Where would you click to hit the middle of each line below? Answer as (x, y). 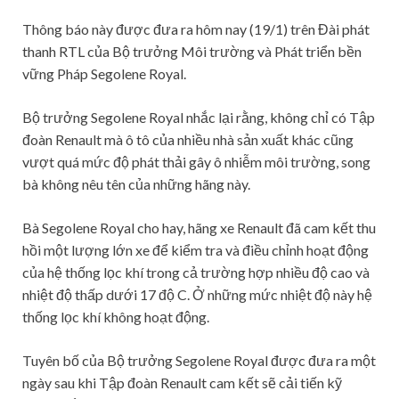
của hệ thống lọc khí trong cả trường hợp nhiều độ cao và (196, 272)
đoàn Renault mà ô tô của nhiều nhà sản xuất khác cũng (188, 139)
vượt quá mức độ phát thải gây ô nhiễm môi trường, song (196, 161)
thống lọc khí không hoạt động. (116, 316)
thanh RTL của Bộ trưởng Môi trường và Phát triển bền (192, 51)
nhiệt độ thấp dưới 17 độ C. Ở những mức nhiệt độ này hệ (197, 294)
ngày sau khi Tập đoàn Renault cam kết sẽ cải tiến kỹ (182, 382)
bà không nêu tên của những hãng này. (136, 183)
